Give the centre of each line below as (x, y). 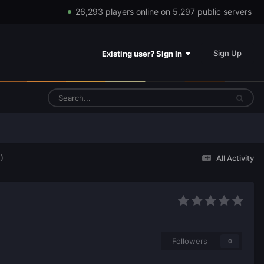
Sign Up (227, 53)
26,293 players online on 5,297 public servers (163, 11)
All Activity (235, 158)
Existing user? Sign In (144, 53)
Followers (190, 241)
